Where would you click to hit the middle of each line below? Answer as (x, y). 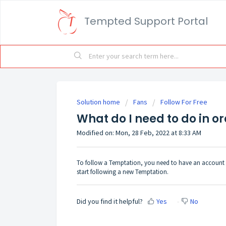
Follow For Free (184, 102)
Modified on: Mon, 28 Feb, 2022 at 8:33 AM (139, 133)
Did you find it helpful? (110, 202)
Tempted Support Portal (146, 21)
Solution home (99, 102)
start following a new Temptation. (123, 172)
